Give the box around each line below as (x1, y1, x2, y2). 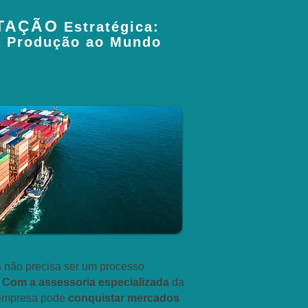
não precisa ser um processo (4, 261, 144, 272)
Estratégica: (64, 19, 160, 34)
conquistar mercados (65, 292, 179, 304)
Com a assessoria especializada (2, 276, 169, 288)
